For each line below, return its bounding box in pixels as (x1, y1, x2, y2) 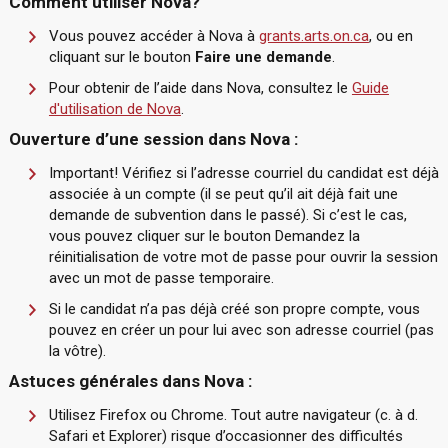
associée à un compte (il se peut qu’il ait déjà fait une (48, 185, 398, 203)
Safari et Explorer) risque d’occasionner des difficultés (48, 427, 403, 445)
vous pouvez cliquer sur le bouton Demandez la (48, 227, 360, 245)
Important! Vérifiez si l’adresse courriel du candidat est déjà (48, 164, 439, 182)
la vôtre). (48, 342, 106, 360)
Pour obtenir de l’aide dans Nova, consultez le (48, 79, 352, 97)
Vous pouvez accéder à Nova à (48, 27, 259, 45)
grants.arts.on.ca (258, 27, 369, 45)
